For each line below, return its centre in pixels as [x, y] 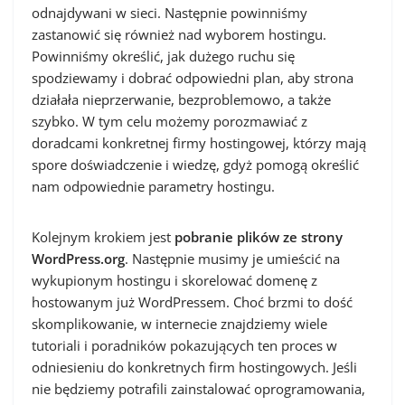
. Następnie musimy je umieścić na [232, 259]
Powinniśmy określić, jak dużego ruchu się [163, 56]
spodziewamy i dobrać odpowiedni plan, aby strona [193, 78]
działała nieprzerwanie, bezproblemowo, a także [181, 99]
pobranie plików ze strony [259, 237]
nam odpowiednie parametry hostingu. [153, 186]
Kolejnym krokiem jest [103, 237]
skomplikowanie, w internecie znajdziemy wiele [179, 324]
